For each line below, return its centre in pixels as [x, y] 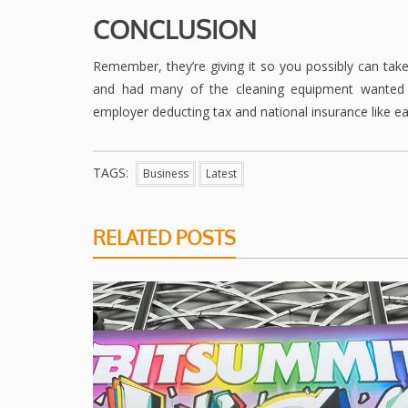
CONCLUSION [175, 30]
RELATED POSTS [164, 238]
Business [166, 174]
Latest [221, 174]
